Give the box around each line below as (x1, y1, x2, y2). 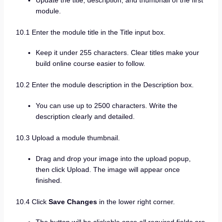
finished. (35, 176, 62, 184)
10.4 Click (15, 197, 49, 206)
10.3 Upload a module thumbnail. (15, 133, 120, 142)
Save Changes (48, 197, 97, 206)
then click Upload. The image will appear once (35, 165, 180, 173)
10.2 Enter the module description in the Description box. (15, 81, 194, 89)
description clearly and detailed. (35, 112, 135, 120)
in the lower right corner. (97, 197, 175, 206)
